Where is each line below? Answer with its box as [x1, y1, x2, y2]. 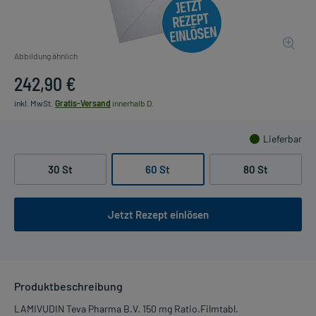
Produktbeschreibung [14, 279, 123, 293]
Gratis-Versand [55, 97, 111, 108]
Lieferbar [263, 132, 302, 145]
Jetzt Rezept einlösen [107, 207, 209, 221]
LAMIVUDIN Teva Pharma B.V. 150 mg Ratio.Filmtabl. [14, 302, 238, 315]
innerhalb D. [111, 97, 154, 108]
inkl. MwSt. [14, 97, 53, 108]
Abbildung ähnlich [14, 50, 78, 61]
